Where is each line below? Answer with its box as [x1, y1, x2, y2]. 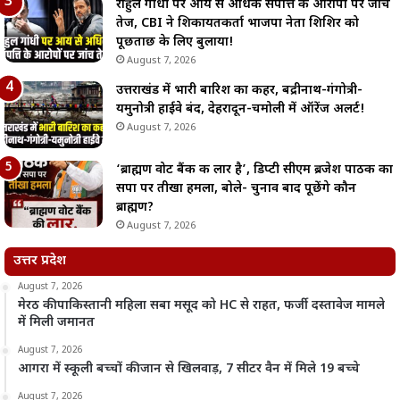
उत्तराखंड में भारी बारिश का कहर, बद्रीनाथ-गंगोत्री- [116, 82, 362, 100]
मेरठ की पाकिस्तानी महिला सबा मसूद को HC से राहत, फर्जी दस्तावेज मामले [18, 297, 385, 315]
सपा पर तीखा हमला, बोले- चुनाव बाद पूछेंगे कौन [116, 180, 356, 198]
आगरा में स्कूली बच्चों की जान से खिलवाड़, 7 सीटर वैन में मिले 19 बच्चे [18, 361, 360, 379]
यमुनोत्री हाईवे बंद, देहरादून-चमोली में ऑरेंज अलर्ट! [116, 101, 365, 119]
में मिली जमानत [18, 314, 95, 332]
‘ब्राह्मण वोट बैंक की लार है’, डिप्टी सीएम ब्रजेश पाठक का [116, 162, 393, 179]
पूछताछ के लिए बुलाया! [116, 34, 234, 52]
